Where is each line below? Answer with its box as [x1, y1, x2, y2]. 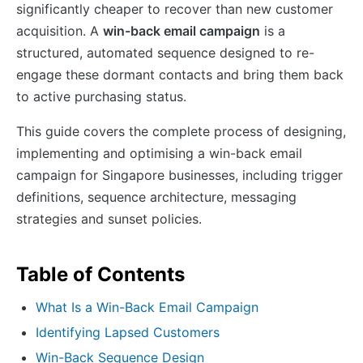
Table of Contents [16, 262, 185, 286]
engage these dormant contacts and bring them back [16, 66, 344, 83]
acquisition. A [16, 22, 103, 39]
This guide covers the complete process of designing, [16, 122, 346, 139]
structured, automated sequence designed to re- [16, 44, 314, 61]
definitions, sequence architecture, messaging [16, 188, 297, 205]
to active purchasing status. [16, 88, 186, 105]
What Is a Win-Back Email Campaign [36, 298, 258, 315]
